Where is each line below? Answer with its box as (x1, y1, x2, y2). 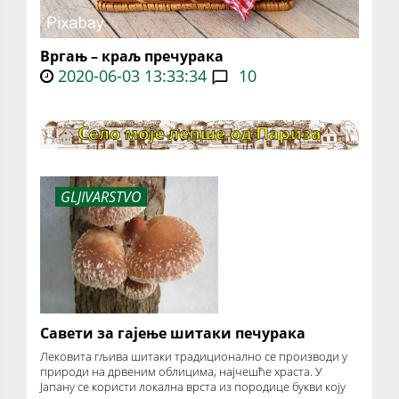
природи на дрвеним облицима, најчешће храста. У (40, 362, 322, 379)
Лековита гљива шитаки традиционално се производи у (40, 347, 347, 364)
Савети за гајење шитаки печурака (40, 322, 305, 343)
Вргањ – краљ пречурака (40, 46, 224, 67)
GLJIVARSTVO (60, 187, 142, 208)
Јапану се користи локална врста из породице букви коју (40, 378, 346, 395)
